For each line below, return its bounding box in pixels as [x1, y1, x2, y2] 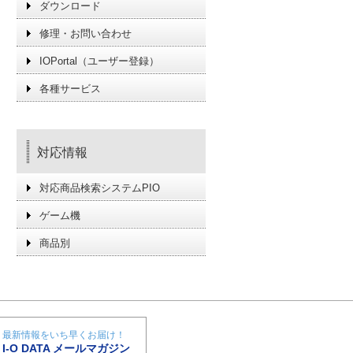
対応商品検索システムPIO [39, 182, 160, 194]
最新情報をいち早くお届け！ [2, 329, 125, 340]
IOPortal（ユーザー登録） [39, 55, 159, 67]
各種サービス [39, 83, 101, 95]
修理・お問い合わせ [39, 28, 132, 39]
